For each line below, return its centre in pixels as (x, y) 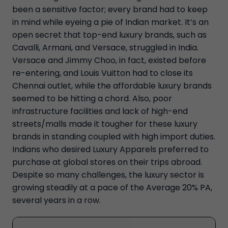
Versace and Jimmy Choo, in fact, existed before (109, 60)
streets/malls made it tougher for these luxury (105, 124)
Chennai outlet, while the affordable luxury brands (112, 86)
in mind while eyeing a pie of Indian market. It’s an (110, 22)
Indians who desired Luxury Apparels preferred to (110, 149)
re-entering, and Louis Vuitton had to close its (103, 73)
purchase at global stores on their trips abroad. (107, 162)
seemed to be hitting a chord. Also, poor (92, 98)
